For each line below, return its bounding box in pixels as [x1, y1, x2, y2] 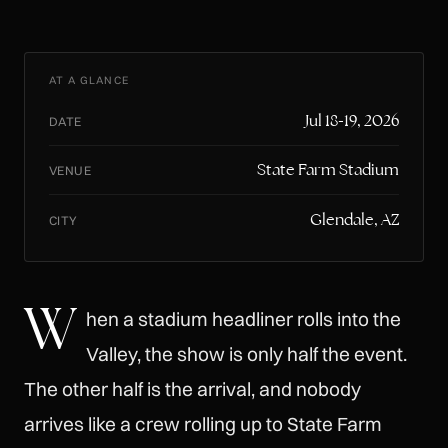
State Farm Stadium [257, 159, 399, 181]
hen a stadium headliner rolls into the [86, 306, 402, 331]
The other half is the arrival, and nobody [24, 376, 361, 401]
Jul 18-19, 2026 [305, 110, 399, 132]
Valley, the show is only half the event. [86, 341, 408, 366]
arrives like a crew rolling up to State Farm [24, 411, 382, 436]
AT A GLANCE [49, 73, 130, 88]
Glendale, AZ [310, 208, 399, 230]
